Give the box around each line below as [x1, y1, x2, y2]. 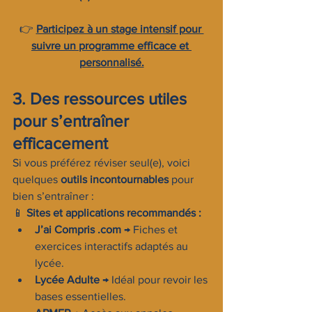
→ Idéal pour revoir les [100, 274, 210, 286]
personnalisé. [79, 56, 144, 68]
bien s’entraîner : [13, 190, 94, 202]
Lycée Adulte [35, 274, 100, 286]
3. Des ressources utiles [13, 89, 191, 108]
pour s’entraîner [13, 111, 133, 130]
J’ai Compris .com [35, 224, 121, 235]
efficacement [13, 134, 108, 153]
